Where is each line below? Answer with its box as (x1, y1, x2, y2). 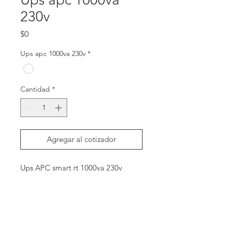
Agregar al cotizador (47, 134, 116, 145)
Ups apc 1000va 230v (20, 49, 85, 58)
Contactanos (5, 218, 44, 227)
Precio (28, 28, 51, 38)
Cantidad (20, 84, 50, 94)
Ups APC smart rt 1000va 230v (20, 163, 122, 173)
